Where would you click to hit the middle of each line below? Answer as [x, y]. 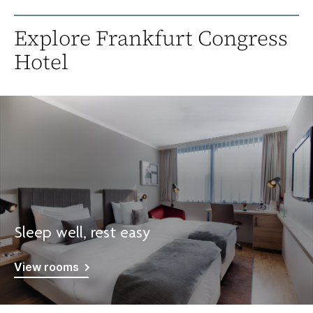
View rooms [46, 267]
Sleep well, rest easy [82, 234]
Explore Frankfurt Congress [151, 38]
